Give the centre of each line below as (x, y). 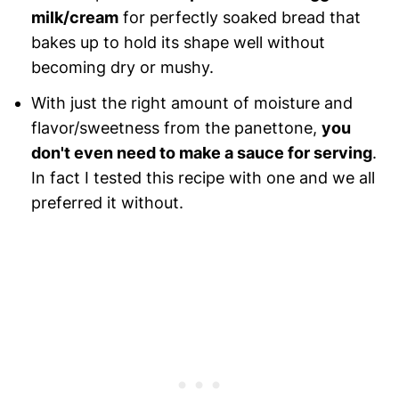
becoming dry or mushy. (122, 67)
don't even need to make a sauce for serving (201, 152)
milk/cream (74, 17)
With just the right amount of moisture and (191, 102)
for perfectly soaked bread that (239, 17)
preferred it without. (107, 202)
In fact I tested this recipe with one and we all (203, 177)
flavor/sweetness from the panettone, (176, 127)
